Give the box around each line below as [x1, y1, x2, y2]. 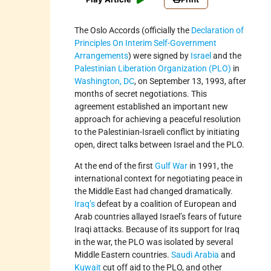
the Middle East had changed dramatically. [74, 186, 233, 196]
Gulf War [155, 160, 188, 171]
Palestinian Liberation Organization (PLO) [74, 63, 232, 73]
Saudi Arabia [171, 249, 220, 260]
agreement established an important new [74, 101, 229, 111]
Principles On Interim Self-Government [74, 38, 217, 48]
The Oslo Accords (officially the [74, 25, 192, 35]
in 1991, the [188, 160, 233, 171]
